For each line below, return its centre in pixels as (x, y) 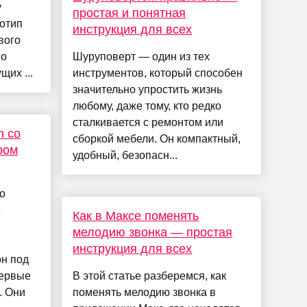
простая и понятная (130, 13)
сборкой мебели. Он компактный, (157, 139)
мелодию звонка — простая (153, 233)
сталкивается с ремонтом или (148, 123)
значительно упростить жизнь (148, 90)
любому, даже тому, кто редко (147, 106)
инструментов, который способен (158, 73)
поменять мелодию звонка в (145, 293)
